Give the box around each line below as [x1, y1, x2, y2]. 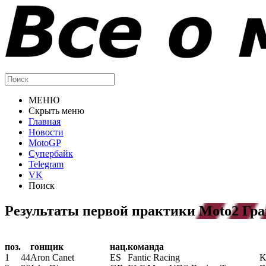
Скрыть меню [28, 106, 84, 116]
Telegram [28, 159, 64, 169]
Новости [28, 127, 64, 137]
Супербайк [28, 148, 73, 159]
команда [128, 241, 164, 252]
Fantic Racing [128, 252, 180, 262]
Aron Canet [30, 252, 74, 262]
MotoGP [28, 138, 61, 148]
